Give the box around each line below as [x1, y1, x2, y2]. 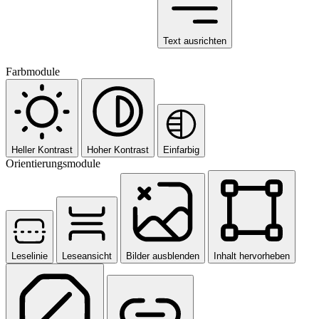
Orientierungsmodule [6, 157, 100, 169]
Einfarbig [163, 144, 199, 155]
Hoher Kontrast [87, 144, 149, 155]
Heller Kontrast [11, 144, 73, 155]
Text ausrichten [163, 35, 226, 46]
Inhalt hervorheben [214, 250, 290, 261]
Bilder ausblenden [126, 250, 199, 261]
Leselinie [11, 250, 48, 261]
